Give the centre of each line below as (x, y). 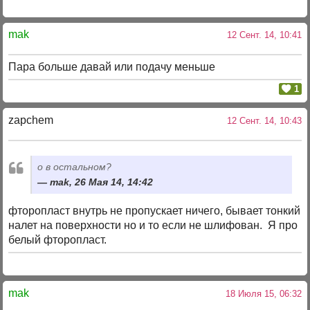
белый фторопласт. (58, 240)
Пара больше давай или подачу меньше (112, 67)
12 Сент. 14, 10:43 (261, 120)
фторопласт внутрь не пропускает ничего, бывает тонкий (155, 211)
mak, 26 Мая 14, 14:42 (102, 182)
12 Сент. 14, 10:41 (261, 35)
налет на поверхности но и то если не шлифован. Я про (153, 226)
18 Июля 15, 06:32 (261, 293)
